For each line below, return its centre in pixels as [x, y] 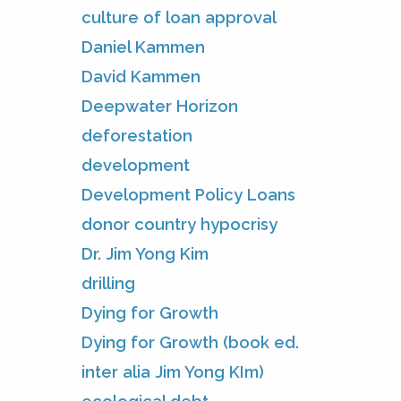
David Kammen [141, 76]
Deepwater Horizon [160, 106]
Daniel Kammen [143, 47]
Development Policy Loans [188, 194]
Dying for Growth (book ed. [190, 342]
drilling [108, 283]
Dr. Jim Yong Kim [145, 253]
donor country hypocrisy [179, 224]
